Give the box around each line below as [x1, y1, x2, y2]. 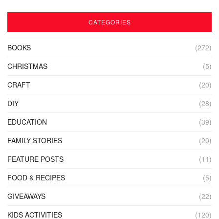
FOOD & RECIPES [7, 172, 65, 182]
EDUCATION [7, 116, 47, 127]
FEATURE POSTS [7, 153, 64, 164]
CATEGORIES [88, 17, 131, 26]
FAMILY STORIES [7, 135, 62, 145]
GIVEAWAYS [7, 191, 45, 201]
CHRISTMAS [7, 61, 47, 71]
